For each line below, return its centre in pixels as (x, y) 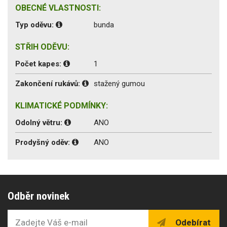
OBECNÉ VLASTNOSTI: (58, 8)
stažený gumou (119, 83)
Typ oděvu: (35, 25)
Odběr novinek (39, 196)
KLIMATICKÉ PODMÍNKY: (62, 105)
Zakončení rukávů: (49, 83)
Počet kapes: (39, 64)
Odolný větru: (40, 122)
